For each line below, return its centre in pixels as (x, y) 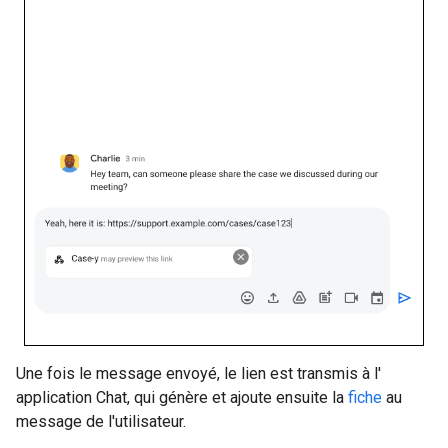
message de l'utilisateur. (101, 421)
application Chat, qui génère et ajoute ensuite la (182, 397)
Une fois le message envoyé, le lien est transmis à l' (198, 373)
